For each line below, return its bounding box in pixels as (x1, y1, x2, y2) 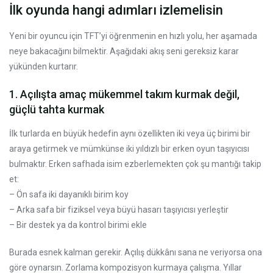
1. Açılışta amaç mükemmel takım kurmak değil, (9, 87, 239, 101)
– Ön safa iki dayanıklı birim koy (9, 189, 129, 199)
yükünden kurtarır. (9, 61, 78, 71)
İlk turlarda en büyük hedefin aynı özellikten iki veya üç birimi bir (9, 128, 250, 138)
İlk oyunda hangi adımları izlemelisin (9, 2, 223, 18)
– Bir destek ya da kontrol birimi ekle (9, 219, 147, 230)
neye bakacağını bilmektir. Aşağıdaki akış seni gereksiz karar (9, 46, 239, 56)
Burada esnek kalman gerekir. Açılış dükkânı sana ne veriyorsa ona (9, 247, 262, 257)
